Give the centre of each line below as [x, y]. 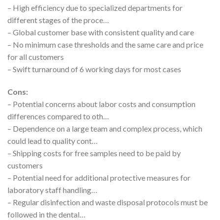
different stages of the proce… [58, 20]
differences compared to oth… [58, 116]
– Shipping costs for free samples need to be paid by [94, 153]
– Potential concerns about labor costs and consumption [101, 104]
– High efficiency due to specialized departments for [95, 7]
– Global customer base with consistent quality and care [101, 32]
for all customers [36, 56]
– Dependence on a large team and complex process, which [105, 128]
